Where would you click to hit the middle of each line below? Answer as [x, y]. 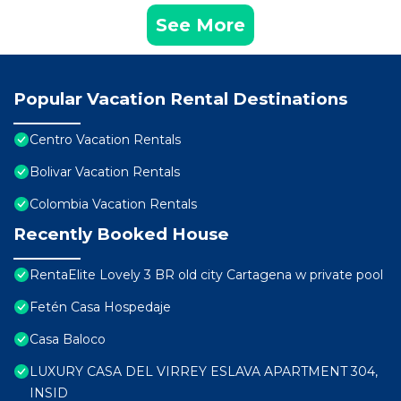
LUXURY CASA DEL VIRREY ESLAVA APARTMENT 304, [204, 372]
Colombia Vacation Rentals [113, 205]
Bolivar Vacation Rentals [105, 172]
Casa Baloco [68, 340]
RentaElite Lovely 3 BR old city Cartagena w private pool [206, 275]
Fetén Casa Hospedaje [100, 307]
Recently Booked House [121, 235]
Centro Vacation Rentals [105, 140]
